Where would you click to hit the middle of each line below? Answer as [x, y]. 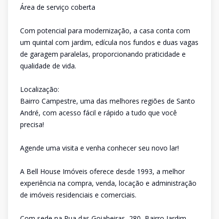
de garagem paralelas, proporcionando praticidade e [103, 54]
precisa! [32, 124]
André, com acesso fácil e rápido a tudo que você [99, 113]
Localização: [40, 89]
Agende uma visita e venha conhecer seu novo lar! [99, 148]
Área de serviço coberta [58, 7]
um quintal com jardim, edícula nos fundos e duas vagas [109, 42]
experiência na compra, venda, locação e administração [108, 183]
